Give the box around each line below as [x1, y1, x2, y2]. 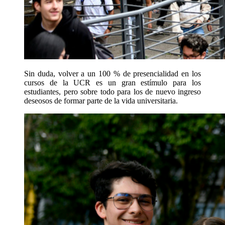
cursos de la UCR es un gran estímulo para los [24, 78, 201, 87]
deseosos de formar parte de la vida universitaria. [24, 96, 178, 105]
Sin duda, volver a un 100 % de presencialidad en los [24, 69, 201, 78]
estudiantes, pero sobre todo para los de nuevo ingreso [24, 87, 201, 96]
